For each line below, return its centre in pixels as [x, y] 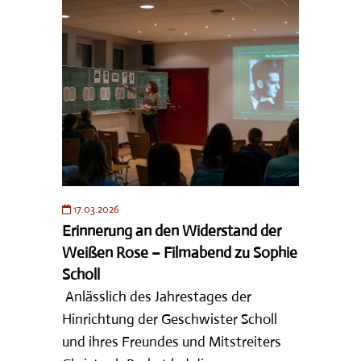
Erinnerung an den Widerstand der [172, 230]
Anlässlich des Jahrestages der [157, 296]
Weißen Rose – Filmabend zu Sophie [180, 252]
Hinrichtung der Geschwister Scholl [170, 319]
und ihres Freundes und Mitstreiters [172, 341]
